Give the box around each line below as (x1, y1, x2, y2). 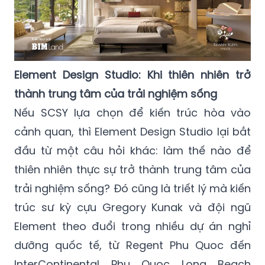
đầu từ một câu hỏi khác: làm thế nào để (14, 143, 251, 158)
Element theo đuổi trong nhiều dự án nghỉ (14, 218, 251, 234)
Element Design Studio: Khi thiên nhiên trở (14, 67, 251, 82)
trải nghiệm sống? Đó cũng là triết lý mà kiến (14, 180, 251, 196)
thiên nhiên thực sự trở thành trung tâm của (14, 161, 251, 177)
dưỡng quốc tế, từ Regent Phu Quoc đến (14, 237, 251, 253)
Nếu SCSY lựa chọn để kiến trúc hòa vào (14, 105, 251, 120)
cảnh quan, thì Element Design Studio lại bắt (14, 124, 251, 139)
